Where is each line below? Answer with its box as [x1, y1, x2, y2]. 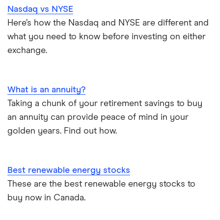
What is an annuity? [7, 85, 85, 95]
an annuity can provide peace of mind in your [7, 113, 189, 122]
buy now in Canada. [7, 193, 85, 203]
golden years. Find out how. [7, 127, 117, 136]
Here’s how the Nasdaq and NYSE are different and [7, 19, 209, 28]
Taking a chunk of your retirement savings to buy [7, 99, 202, 109]
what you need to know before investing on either [7, 32, 206, 42]
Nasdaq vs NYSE [7, 5, 73, 14]
